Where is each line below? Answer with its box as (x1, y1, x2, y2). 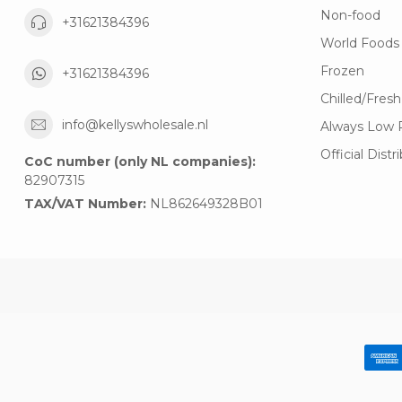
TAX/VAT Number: (24, 196, 146, 213)
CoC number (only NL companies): (24, 153, 256, 170)
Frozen (320, 63, 364, 80)
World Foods (320, 35, 399, 52)
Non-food (320, 7, 380, 24)
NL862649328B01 (146, 196, 263, 213)
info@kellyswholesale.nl (62, 116, 208, 133)
